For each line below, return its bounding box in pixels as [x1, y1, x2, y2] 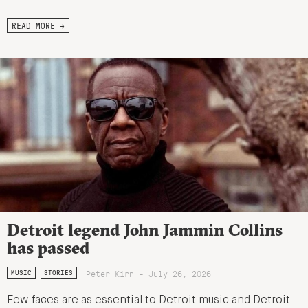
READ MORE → [12, 20, 65, 32]
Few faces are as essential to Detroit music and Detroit [7, 295, 290, 307]
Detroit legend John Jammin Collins [7, 219, 283, 241]
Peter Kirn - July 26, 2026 [85, 267, 211, 280]
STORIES [44, 268, 74, 278]
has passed [7, 237, 89, 258]
